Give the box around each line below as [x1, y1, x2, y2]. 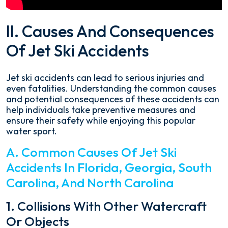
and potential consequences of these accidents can [6, 93, 219, 105]
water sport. [6, 125, 57, 137]
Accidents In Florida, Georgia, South [6, 159, 212, 176]
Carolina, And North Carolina [6, 175, 174, 191]
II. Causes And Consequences [6, 21, 214, 41]
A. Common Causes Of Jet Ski [6, 144, 177, 160]
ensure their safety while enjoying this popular [6, 115, 195, 126]
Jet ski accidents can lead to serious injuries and [6, 72, 204, 83]
